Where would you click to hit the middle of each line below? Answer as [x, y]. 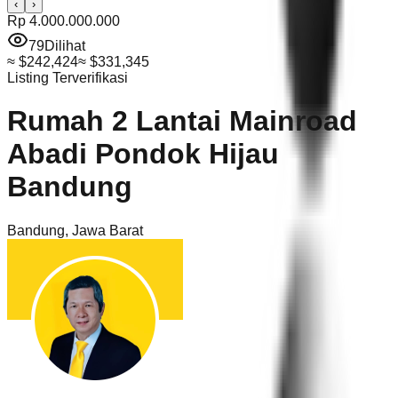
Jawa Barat [107, 230]
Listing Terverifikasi [68, 78]
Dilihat [65, 46]
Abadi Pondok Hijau [143, 154]
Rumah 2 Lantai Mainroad [182, 121]
